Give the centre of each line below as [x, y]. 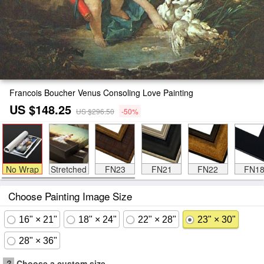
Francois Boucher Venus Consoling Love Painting [101, 93]
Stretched [69, 169]
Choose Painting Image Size [70, 196]
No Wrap [22, 169]
